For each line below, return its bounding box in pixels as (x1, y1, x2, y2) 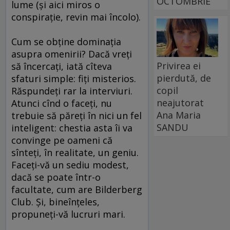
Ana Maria (157, 108, 201, 121)
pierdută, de (157, 71, 212, 84)
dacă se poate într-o (11, 171, 101, 184)
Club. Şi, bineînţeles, (11, 196, 100, 208)
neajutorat (157, 96, 204, 109)
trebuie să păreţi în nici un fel (11, 109, 142, 122)
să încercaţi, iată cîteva (11, 60, 112, 73)
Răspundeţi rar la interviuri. (11, 85, 132, 98)
